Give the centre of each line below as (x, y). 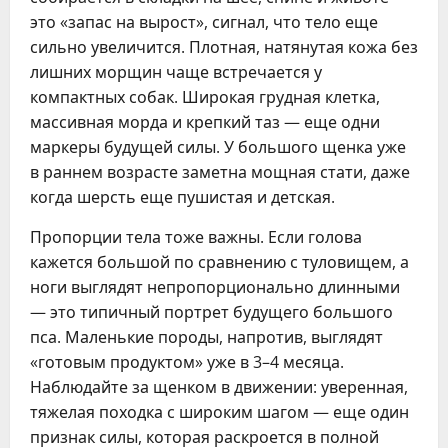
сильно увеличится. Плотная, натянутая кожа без (224, 47)
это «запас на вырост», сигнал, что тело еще (204, 22)
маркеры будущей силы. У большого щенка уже (218, 147)
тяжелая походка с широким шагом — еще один (219, 412)
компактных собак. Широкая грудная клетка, (205, 97)
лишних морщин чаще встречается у (176, 72)
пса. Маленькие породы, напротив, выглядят (206, 337)
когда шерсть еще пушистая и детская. (182, 197)
